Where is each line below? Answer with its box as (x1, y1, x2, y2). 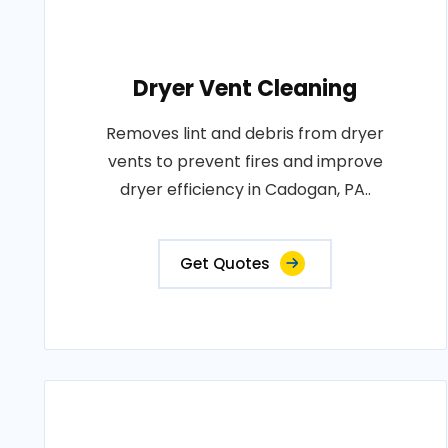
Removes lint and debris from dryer (106, 122, 385, 145)
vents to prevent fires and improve (107, 150, 383, 173)
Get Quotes (180, 253, 271, 274)
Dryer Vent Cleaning (133, 73, 358, 104)
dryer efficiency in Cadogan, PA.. (119, 178, 371, 201)
